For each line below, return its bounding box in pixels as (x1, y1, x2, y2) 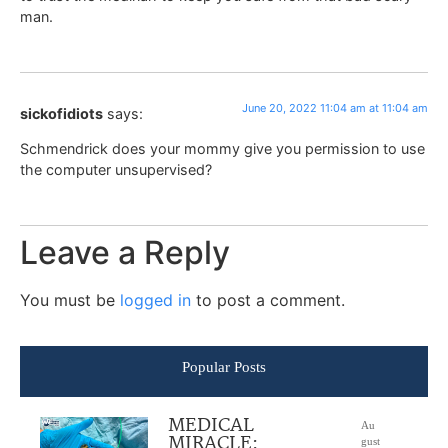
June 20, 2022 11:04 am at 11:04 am (242, 100, 428, 115)
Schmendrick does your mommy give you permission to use (20, 140, 425, 158)
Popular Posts (182, 359, 266, 376)
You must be (20, 289, 120, 310)
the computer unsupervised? (20, 161, 212, 179)
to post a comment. (191, 289, 345, 310)
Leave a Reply (20, 232, 230, 272)
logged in (120, 289, 191, 310)
